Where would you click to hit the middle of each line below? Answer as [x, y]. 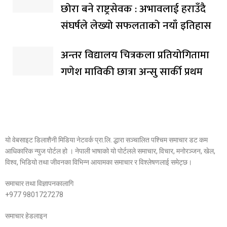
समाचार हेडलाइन [26, 216]
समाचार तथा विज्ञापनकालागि [39, 183]
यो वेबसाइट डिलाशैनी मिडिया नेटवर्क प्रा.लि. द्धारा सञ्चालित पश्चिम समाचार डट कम [106, 140]
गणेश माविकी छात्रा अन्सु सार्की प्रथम [132, 71]
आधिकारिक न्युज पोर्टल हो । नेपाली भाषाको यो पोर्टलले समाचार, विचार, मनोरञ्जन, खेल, [110, 151]
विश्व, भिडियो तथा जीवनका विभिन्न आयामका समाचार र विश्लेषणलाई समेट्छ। [99, 162]
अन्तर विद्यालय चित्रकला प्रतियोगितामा [135, 55]
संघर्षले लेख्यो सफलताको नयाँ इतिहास [136, 25]
